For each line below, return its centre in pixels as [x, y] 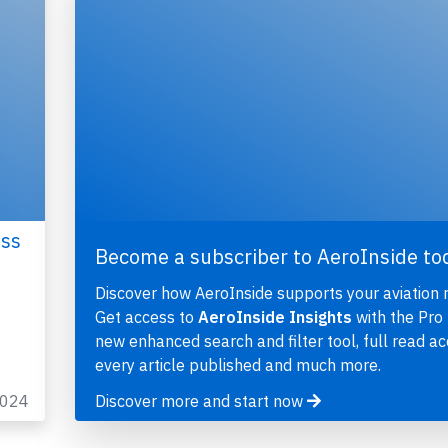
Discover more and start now [200, 401]
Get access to [146, 317]
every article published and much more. [237, 365]
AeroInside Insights [274, 317]
